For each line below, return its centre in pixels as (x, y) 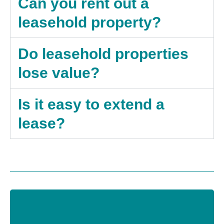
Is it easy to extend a (91, 104)
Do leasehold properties (103, 54)
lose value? (59, 73)
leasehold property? (89, 22)
